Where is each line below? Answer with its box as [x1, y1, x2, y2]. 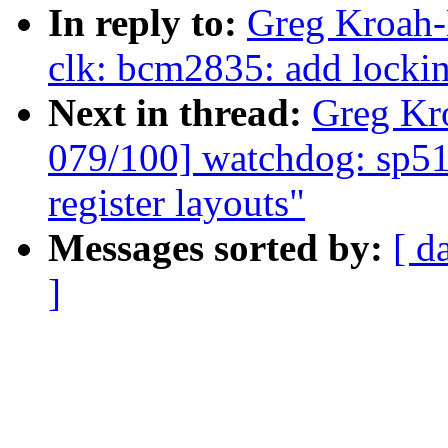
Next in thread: [48, 91, 312, 135]
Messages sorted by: [48, 226, 393, 270]
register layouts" [48, 181, 305, 225]
